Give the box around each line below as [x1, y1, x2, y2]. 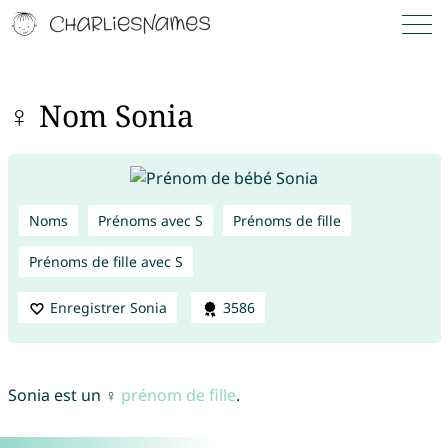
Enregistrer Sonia [49, 297, 167, 317]
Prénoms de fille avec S [28, 251, 183, 271]
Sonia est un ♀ [7, 384, 121, 407]
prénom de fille [120, 384, 236, 407]
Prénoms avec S [97, 210, 203, 230]
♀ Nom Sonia [7, 95, 194, 137]
